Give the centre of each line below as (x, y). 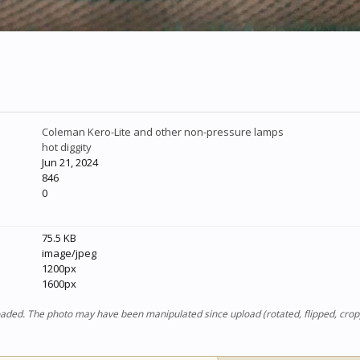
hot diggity (67, 147)
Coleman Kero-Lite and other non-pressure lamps (163, 132)
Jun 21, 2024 (70, 162)
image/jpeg (70, 253)
